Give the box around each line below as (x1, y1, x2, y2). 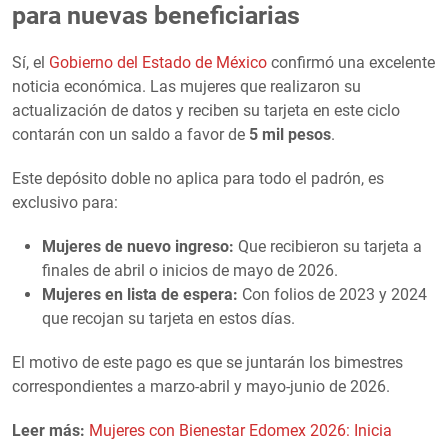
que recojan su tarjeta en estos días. (42, 308, 295, 328)
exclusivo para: (12, 192, 118, 212)
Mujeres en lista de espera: (42, 284, 238, 304)
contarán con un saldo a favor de (12, 124, 249, 144)
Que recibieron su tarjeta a (234, 236, 422, 256)
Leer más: (12, 420, 89, 440)
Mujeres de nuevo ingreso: (42, 236, 234, 256)
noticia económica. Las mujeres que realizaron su (12, 76, 361, 96)
